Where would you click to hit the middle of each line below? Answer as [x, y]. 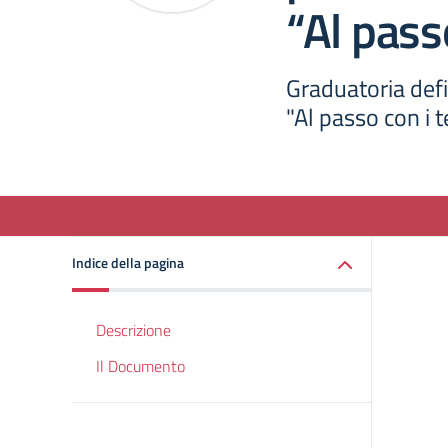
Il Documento [140, 366]
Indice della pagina [128, 262]
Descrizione [133, 330]
